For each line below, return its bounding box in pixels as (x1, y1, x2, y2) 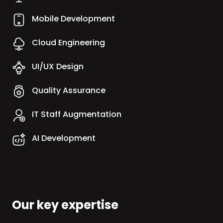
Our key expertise (12, 197, 118, 213)
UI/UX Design (32, 61, 84, 72)
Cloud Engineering (32, 37, 105, 48)
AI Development (32, 132, 96, 144)
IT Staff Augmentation (32, 109, 121, 120)
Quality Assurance (32, 85, 106, 96)
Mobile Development (32, 13, 115, 24)
